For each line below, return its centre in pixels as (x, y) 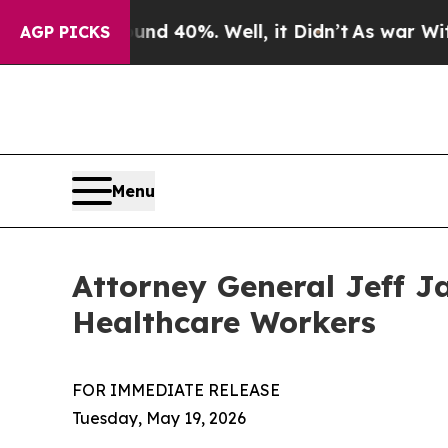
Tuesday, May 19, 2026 (159, 418)
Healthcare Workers (224, 322)
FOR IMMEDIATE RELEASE (176, 390)
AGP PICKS (65, 32)
